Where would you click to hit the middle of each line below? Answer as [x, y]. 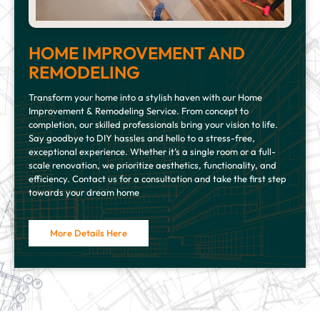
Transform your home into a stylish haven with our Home [145, 97]
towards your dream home [84, 192]
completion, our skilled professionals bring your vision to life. [153, 125]
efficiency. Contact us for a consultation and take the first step [157, 179]
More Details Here [89, 233]
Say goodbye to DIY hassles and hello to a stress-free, [142, 138]
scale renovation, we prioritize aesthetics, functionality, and [152, 165]
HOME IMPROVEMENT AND [137, 53]
